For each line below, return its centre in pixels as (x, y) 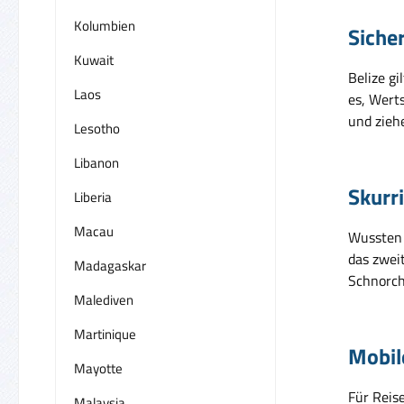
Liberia (93, 197)
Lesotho (97, 128)
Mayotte (98, 368)
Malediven (104, 299)
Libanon (96, 162)
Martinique (105, 334)
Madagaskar (110, 265)
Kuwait (94, 60)
